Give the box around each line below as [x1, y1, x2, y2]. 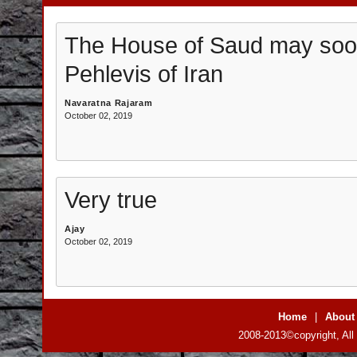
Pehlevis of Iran [65, 61, 223, 87]
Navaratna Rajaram [65, 98, 153, 108]
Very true [65, 186, 157, 213]
